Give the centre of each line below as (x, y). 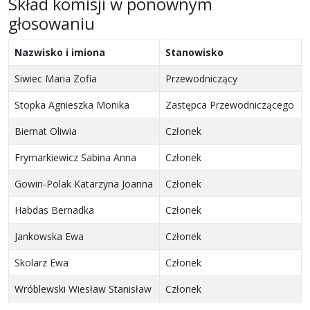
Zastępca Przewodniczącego (230, 105)
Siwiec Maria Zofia (56, 79)
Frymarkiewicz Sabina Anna (75, 158)
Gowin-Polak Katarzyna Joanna (84, 184)
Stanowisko (194, 53)
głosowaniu (52, 24)
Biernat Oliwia (46, 131)
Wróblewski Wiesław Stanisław (83, 289)
